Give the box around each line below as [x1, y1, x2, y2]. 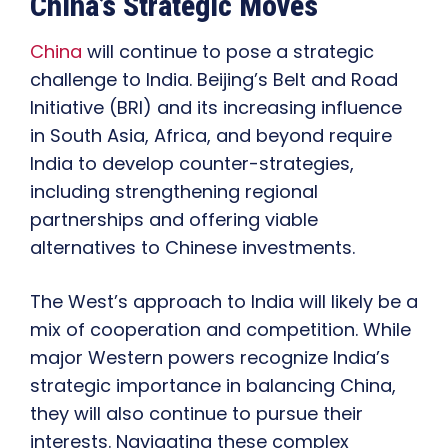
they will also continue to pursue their [30, 401, 363, 427]
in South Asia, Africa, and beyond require [30, 123, 392, 149]
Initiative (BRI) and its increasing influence [30, 95, 402, 121]
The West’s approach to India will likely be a [30, 289, 418, 315]
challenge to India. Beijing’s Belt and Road [30, 67, 398, 93]
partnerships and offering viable [30, 207, 318, 233]
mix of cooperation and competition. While [30, 317, 411, 343]
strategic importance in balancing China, [30, 373, 396, 399]
